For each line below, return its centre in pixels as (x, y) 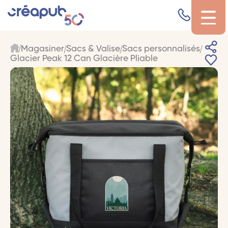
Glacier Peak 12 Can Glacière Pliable (84, 59)
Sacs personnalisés (161, 49)
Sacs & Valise (93, 49)
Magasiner (42, 49)
